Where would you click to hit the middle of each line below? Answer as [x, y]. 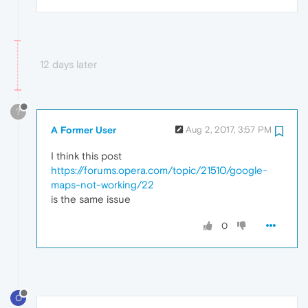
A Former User [84, 130]
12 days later [68, 65]
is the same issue [91, 199]
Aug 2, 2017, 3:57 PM [229, 129]
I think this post [86, 155]
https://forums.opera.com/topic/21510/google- [159, 170]
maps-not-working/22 [102, 184]
